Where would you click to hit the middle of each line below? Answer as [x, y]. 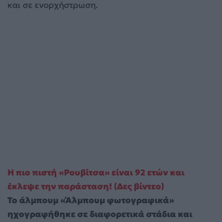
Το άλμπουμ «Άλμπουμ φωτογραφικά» [91, 200]
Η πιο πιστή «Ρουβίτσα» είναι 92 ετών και [96, 172]
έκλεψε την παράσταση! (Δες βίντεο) [86, 186]
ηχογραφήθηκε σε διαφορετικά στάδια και [100, 214]
